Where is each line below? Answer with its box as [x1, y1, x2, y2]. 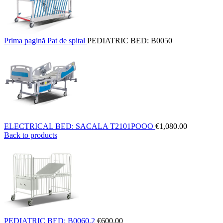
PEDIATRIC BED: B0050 [87, 36, 172, 45]
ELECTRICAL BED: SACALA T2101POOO [4, 122, 155, 130]
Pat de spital [47, 36, 87, 45]
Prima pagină [4, 36, 47, 45]
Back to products [4, 131, 57, 139]
